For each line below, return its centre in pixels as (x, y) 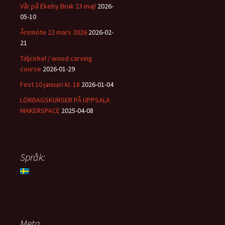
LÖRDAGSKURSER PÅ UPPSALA (65, 100)
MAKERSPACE (40, 110)
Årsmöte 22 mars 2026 (53, 32)
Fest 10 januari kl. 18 (50, 84)
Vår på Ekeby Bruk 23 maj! (58, 6)
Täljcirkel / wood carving (56, 58)
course (31, 69)
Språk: (33, 157)
